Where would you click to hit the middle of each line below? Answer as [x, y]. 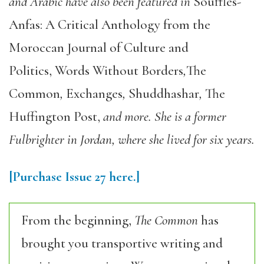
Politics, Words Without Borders [96, 71]
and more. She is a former [163, 117]
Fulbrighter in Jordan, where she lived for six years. [132, 140]
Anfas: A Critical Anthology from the [110, 25]
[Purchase [37, 177]
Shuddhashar [164, 94]
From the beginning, [78, 220]
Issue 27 [87, 177]
